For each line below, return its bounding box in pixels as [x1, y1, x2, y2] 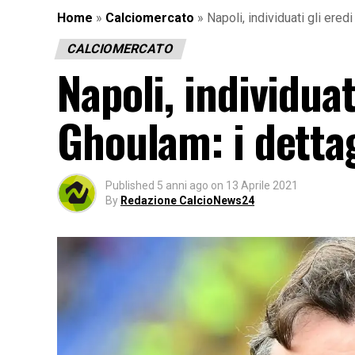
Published [105, 178, 155, 192]
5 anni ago [157, 178, 208, 192]
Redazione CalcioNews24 [120, 193, 254, 207]
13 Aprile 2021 [226, 178, 298, 192]
